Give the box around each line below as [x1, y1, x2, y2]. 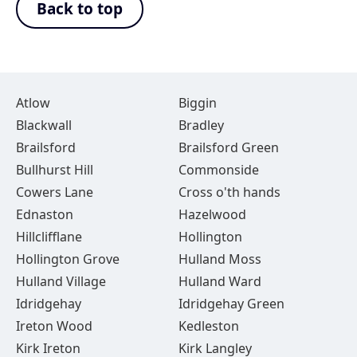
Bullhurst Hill [16, 161, 93, 178]
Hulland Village [16, 273, 106, 290]
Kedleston [178, 317, 239, 335]
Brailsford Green [178, 139, 279, 156]
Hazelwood [178, 206, 246, 223]
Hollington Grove [16, 250, 120, 268]
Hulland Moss [178, 250, 261, 268]
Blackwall [16, 116, 72, 134]
